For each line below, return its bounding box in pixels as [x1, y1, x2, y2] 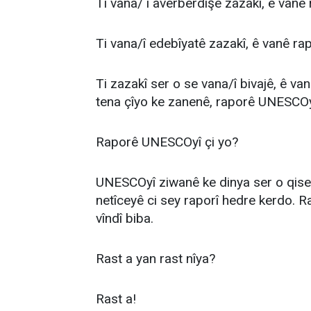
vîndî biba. [96, 210, 153, 226]
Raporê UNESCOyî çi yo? [96, 134, 238, 150]
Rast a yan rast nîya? [96, 251, 215, 267]
